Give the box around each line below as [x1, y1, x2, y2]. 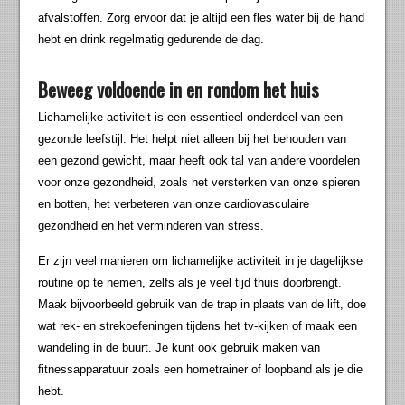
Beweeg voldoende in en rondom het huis [38, 74, 320, 103]
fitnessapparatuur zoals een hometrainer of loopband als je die [38, 362, 363, 376]
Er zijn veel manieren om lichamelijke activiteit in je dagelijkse [38, 253, 363, 268]
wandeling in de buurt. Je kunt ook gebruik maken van [38, 340, 321, 354]
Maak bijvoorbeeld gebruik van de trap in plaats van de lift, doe [38, 297, 367, 311]
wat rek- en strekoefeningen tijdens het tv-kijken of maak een [38, 318, 358, 333]
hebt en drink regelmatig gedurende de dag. [38, 32, 265, 46]
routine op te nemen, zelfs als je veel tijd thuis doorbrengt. [38, 275, 343, 289]
